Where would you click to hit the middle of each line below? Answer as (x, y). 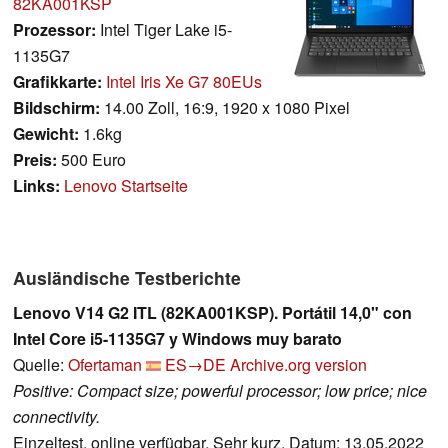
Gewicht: (46, 133)
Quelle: (40, 364)
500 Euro (91, 159)
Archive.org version (298, 364)
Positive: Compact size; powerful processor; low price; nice (220, 390)
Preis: (35, 159)
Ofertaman (105, 364)
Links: (36, 185)
